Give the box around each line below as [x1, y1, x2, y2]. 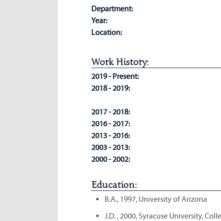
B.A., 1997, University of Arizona [104, 194, 207, 204]
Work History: [91, 56, 148, 68]
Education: [91, 179, 137, 191]
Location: [91, 27, 122, 37]
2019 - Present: [91, 71, 140, 81]
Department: [91, 3, 133, 13]
